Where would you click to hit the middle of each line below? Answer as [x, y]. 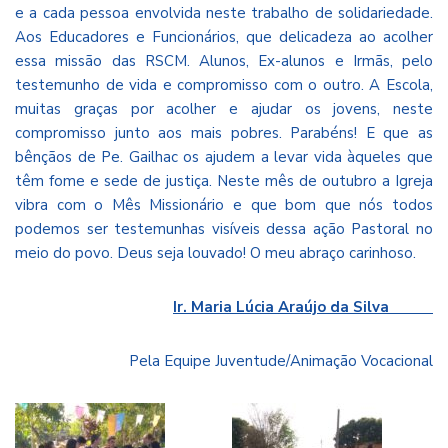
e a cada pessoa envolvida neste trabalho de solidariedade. [224, 12]
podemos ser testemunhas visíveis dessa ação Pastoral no [224, 228]
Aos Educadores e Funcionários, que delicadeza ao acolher [224, 36]
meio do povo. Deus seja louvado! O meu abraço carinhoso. [215, 252]
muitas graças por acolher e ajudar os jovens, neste [224, 108]
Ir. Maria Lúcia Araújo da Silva [303, 306]
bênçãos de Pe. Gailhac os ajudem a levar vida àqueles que [224, 156]
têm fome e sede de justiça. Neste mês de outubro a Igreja [224, 180]
